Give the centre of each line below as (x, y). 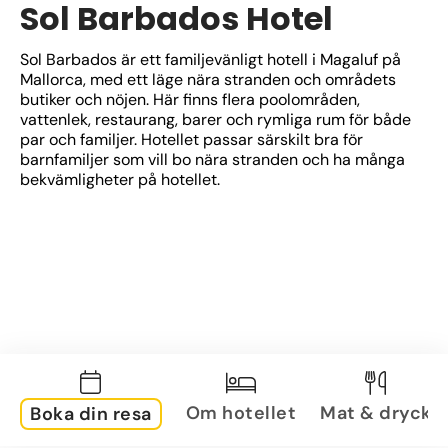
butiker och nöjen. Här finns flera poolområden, (190, 100)
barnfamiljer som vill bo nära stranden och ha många (212, 160)
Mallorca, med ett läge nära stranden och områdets (208, 80)
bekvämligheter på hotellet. (120, 180)
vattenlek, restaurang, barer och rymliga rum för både (215, 120)
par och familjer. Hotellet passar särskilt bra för (191, 140)
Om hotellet (240, 412)
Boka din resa (91, 414)
